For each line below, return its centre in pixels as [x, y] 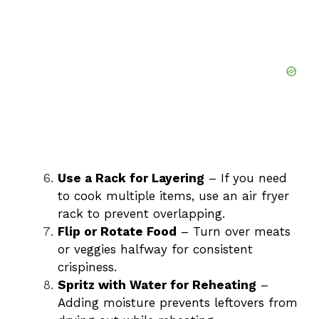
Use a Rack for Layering [131, 178]
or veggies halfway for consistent [155, 249]
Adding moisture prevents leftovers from [178, 302]
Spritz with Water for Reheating [157, 284]
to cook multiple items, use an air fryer [173, 195]
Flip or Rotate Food [117, 231]
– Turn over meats [234, 231]
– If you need [246, 178]
